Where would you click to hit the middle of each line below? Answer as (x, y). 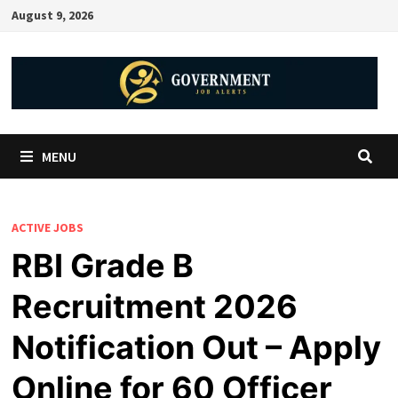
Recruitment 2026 (154, 306)
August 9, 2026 (52, 15)
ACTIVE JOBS (47, 227)
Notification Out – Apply (196, 347)
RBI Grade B (102, 265)
